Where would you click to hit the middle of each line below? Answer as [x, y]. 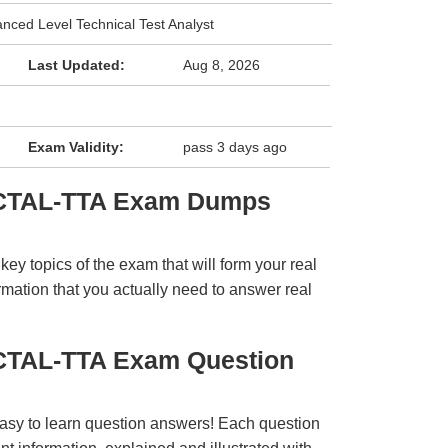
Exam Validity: [75, 147]
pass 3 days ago [235, 147]
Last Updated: [76, 65]
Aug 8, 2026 [222, 65]
